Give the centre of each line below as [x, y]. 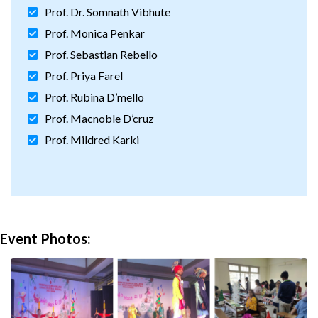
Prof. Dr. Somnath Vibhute [108, 12]
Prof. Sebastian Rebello [101, 54]
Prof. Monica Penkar [95, 33]
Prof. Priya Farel [84, 76]
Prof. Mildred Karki [92, 139]
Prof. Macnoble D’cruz [99, 118]
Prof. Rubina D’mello [94, 97]
